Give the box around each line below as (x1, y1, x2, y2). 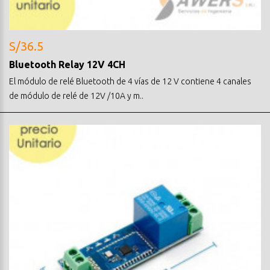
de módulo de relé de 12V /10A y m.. (9, 90, 143, 101)
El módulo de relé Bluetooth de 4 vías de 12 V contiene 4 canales (9, 76, 251, 86)
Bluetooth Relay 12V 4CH (9, 58, 125, 70)
